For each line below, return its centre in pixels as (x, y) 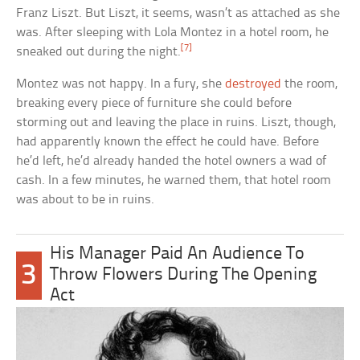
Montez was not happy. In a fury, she (121, 84)
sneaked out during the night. (99, 51)
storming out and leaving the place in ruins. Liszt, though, (176, 122)
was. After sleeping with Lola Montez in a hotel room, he (173, 32)
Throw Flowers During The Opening (183, 275)
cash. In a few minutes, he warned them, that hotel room (174, 180)
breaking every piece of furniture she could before (154, 103)
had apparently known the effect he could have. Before (168, 141)
